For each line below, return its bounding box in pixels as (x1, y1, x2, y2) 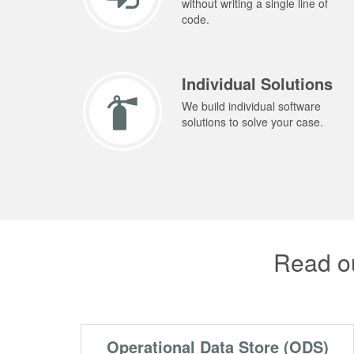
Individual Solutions (182, 72, 333, 96)
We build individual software (182, 98, 321, 115)
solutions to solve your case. (182, 114, 323, 130)
